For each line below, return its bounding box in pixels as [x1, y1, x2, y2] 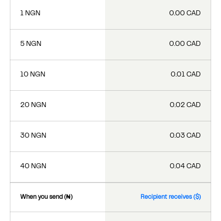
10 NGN [20, 72, 45, 78]
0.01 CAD [171, 72, 201, 78]
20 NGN [20, 102, 46, 109]
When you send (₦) [20, 194, 73, 200]
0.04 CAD [170, 163, 201, 170]
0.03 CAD [170, 133, 201, 139]
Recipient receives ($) [141, 194, 201, 200]
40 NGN [20, 163, 46, 170]
